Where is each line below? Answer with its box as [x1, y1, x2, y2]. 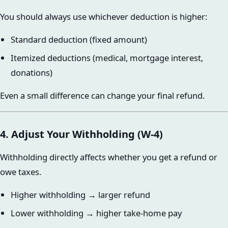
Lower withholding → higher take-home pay [10, 207, 182, 219]
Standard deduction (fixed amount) [10, 34, 147, 46]
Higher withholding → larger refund [10, 189, 150, 201]
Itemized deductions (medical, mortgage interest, [10, 51, 203, 64]
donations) [10, 66, 52, 78]
